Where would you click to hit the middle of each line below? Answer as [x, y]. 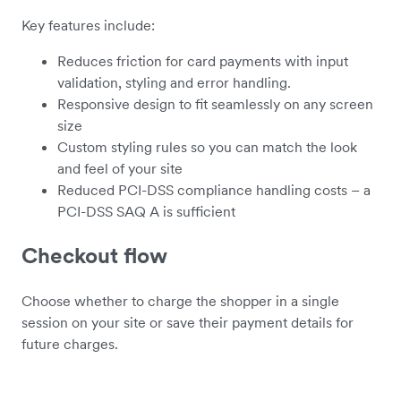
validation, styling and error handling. [174, 82]
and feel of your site [120, 168]
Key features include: [88, 25]
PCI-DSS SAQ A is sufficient [146, 211]
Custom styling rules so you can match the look [207, 147]
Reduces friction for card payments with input [203, 61]
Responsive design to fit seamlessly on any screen [215, 104]
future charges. [70, 343]
